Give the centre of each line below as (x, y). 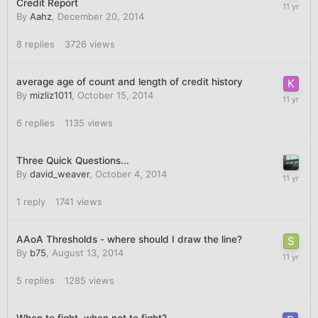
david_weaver (60, 174)
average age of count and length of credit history (130, 81)
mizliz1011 (51, 95)
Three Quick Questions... (73, 160)
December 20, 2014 (101, 16)
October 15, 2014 (115, 95)
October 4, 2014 (131, 174)
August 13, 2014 (88, 252)
